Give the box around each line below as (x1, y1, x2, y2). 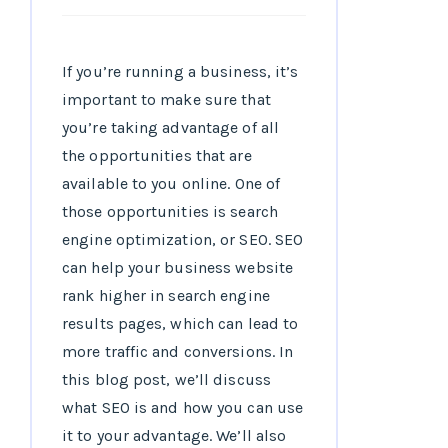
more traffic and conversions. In (62, 342, 294, 362)
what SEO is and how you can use (62, 398, 304, 418)
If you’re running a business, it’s (62, 62, 299, 82)
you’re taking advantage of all (62, 118, 280, 138)
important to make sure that (62, 90, 271, 110)
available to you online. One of (62, 174, 281, 194)
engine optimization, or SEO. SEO (62, 230, 304, 250)
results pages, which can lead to (62, 314, 299, 334)
